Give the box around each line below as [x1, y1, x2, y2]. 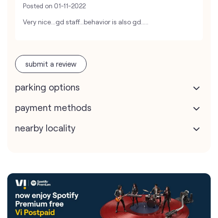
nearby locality [15, 122, 75, 134]
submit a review [25, 59, 76, 69]
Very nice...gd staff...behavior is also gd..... [23, 18, 148, 26]
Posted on [23, 2, 53, 10]
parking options [15, 81, 80, 93]
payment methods [15, 102, 91, 113]
